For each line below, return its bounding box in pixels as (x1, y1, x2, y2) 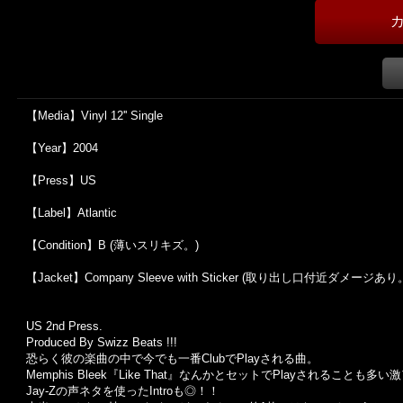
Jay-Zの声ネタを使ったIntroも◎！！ (26, 384, 219, 398)
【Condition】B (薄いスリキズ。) (26, 238, 199, 252)
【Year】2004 (26, 141, 98, 155)
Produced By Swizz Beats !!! (26, 336, 177, 349)
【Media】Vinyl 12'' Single (26, 109, 163, 122)
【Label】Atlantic (26, 206, 117, 219)
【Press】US (26, 174, 96, 187)
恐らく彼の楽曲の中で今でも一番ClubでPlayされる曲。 (26, 352, 318, 365)
